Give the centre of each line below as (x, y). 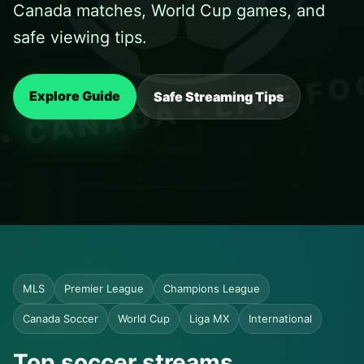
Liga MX (209, 318)
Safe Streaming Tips (219, 97)
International (280, 318)
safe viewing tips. (80, 37)
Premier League (104, 288)
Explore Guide (75, 96)
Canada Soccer (61, 318)
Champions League (212, 288)
